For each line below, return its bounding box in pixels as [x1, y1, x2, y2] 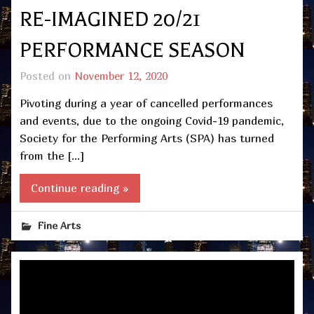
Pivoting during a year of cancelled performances [20, 95, 273, 110]
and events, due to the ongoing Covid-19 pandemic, [20, 113, 284, 128]
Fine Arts [38, 219, 81, 232]
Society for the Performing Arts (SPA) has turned [20, 130, 274, 145]
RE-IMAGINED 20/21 [20, 8, 200, 32]
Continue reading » [31, 181, 129, 196]
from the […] [20, 148, 84, 163]
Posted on [20, 69, 74, 83]
